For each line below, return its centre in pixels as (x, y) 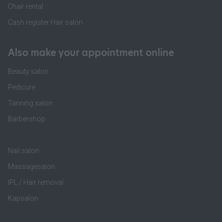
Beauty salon (28, 71)
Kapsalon (23, 198)
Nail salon (24, 151)
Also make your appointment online (91, 53)
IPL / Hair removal (36, 182)
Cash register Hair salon (45, 22)
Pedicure (22, 87)
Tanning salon (30, 103)
